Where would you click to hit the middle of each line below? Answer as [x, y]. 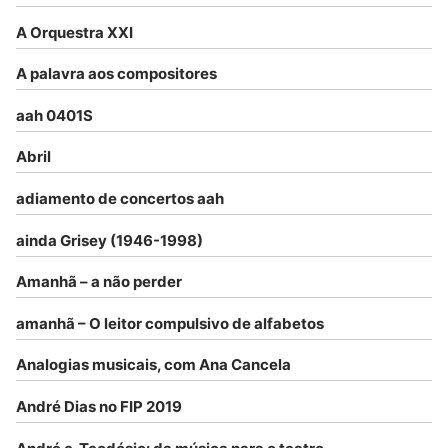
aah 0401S [54, 115]
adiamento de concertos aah [120, 199]
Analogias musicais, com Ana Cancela [153, 365]
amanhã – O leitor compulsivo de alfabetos [170, 323]
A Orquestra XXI [74, 32]
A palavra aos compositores [116, 74]
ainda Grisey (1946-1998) [109, 240]
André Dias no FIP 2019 [99, 407]
